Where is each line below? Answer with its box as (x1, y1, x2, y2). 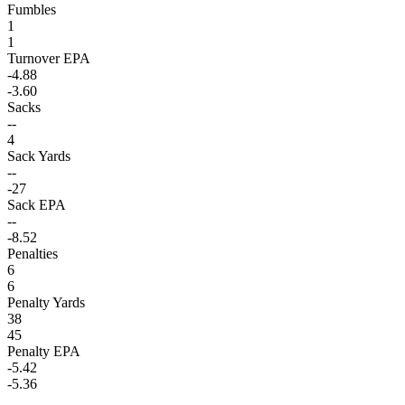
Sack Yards (7, 147, 71, 164)
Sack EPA (7, 196, 66, 212)
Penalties (7, 245, 58, 261)
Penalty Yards (7, 294, 85, 310)
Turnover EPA (7, 50, 90, 66)
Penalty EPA (7, 343, 80, 359)
